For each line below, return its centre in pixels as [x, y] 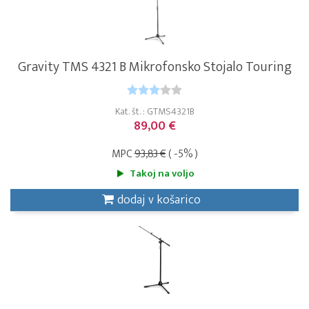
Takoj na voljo [162, 173]
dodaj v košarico [159, 200]
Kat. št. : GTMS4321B [154, 111]
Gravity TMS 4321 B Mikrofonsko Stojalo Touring [154, 67]
